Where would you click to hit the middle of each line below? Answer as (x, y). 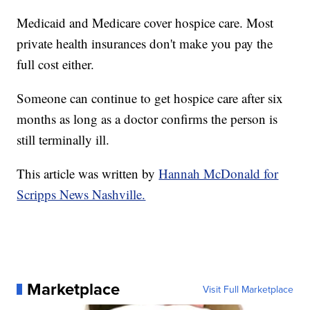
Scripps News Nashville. (81, 194)
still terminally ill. (63, 139)
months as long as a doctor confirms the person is (147, 118)
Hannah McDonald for (219, 173)
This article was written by (88, 173)
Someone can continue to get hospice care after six (150, 98)
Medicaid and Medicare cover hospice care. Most (145, 22)
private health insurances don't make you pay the (145, 43)
